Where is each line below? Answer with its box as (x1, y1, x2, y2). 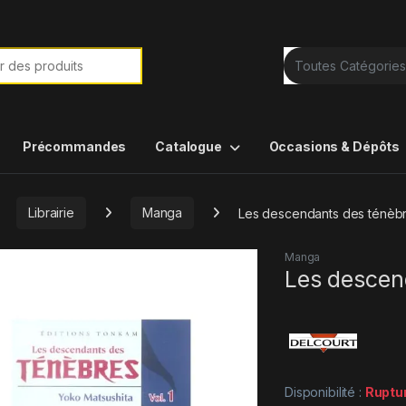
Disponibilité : (285, 384, 365, 401)
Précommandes (22, 138, 127, 154)
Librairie (28, 205, 74, 221)
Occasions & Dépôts (268, 138, 401, 154)
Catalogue (155, 138, 222, 154)
